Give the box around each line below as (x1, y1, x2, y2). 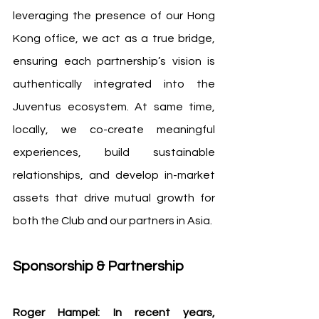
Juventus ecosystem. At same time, (13, 100, 215, 113)
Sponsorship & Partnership (13, 258, 184, 273)
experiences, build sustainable (13, 146, 215, 158)
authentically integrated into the (13, 78, 215, 90)
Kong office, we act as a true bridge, (13, 32, 215, 44)
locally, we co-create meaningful (13, 123, 215, 135)
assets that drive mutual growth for (13, 192, 215, 204)
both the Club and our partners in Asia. (13, 214, 212, 226)
